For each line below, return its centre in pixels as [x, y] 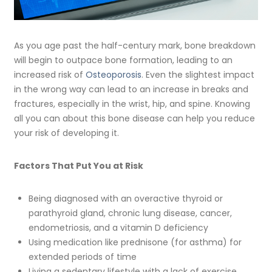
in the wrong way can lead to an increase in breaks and [131, 89]
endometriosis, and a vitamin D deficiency [118, 228]
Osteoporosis [114, 74]
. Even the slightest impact [198, 74]
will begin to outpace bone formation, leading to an [124, 60]
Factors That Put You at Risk [79, 166]
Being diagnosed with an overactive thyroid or [125, 199]
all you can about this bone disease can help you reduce [135, 118]
